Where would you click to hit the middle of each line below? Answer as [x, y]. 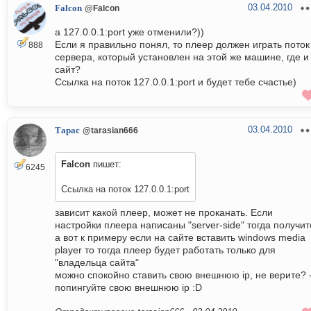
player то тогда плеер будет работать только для [165, 250]
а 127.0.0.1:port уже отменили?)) [129, 32]
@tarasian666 [110, 131]
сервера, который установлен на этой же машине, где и [182, 57]
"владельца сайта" [97, 263]
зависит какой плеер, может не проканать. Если [164, 213]
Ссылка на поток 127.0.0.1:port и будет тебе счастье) [176, 82]
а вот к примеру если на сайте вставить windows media [180, 238]
